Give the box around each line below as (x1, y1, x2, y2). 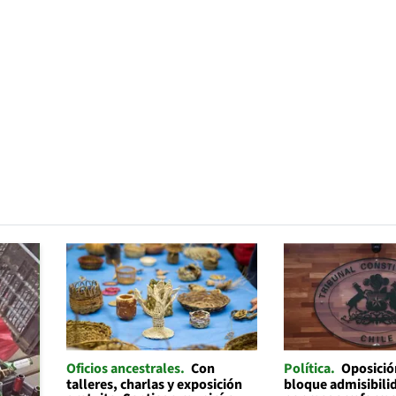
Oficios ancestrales (65, 358, 180, 378)
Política (284, 358, 331, 378)
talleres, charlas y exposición (65, 374, 242, 394)
